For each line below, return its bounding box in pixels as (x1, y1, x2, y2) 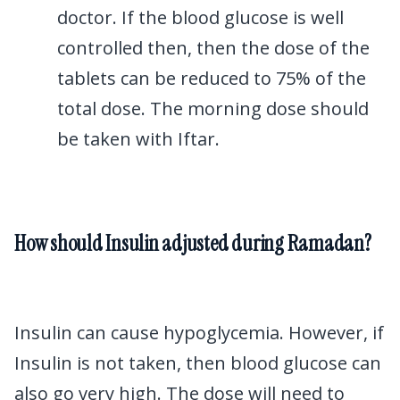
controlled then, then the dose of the (57, 36, 370, 61)
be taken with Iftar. (57, 127, 220, 152)
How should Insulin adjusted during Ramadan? (14, 229, 371, 258)
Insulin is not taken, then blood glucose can (14, 350, 381, 375)
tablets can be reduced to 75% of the (57, 66, 366, 91)
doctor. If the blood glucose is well (57, 5, 344, 30)
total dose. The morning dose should (57, 96, 369, 121)
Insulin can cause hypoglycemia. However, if (14, 320, 384, 345)
